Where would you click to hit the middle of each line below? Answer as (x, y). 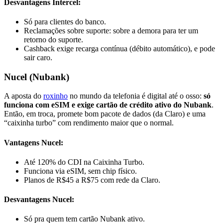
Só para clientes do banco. (65, 21)
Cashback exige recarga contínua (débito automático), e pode (119, 48)
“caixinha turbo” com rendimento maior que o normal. (89, 123)
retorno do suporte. (54, 39)
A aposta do (24, 96)
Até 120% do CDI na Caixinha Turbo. (84, 162)
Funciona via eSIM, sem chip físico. (80, 171)
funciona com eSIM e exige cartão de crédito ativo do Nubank (108, 105)
